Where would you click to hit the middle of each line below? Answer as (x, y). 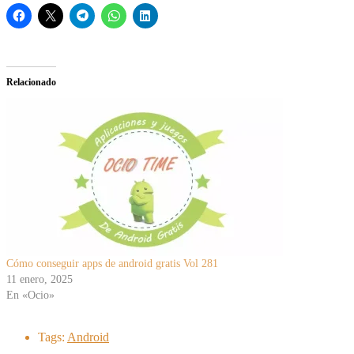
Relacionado (31, 83)
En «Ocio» (30, 296)
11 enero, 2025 (40, 280)
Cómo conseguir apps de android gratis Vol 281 (112, 264)
